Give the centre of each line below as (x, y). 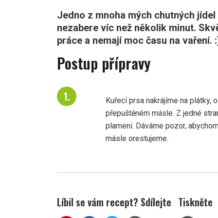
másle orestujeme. (137, 139)
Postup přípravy (104, 63)
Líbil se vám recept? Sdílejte (114, 202)
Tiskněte (195, 202)
